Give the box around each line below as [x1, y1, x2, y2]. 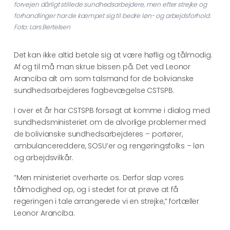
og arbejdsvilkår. [13, 152, 73, 163]
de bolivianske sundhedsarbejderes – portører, [13, 128, 183, 139]
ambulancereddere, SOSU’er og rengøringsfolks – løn [13, 140, 204, 151]
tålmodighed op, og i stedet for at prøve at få [13, 184, 178, 195]
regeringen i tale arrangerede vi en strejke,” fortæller [13, 196, 200, 206]
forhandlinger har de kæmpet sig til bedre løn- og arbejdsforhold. [13, 11, 210, 20]
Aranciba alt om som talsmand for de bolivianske [13, 73, 194, 84]
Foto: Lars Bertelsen [13, 22, 71, 31]
